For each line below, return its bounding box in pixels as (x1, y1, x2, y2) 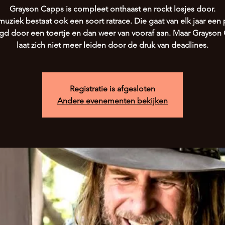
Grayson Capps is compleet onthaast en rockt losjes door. (10, 4, 215, 14)
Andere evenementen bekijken (57, 96, 168, 105)
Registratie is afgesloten (70, 84, 155, 93)
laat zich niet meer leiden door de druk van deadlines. (17, 40, 208, 50)
